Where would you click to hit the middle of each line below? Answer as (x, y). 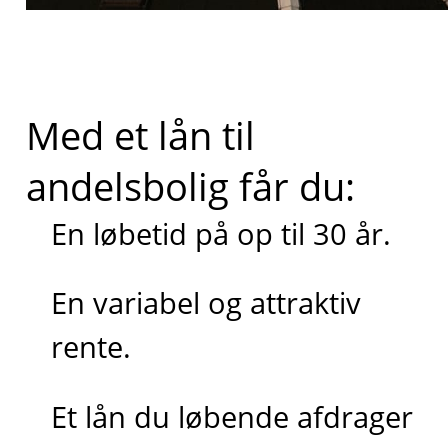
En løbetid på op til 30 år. (221, 233)
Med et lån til (140, 134)
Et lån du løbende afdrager (232, 417)
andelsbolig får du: (190, 185)
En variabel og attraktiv (206, 303)
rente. (91, 347)
